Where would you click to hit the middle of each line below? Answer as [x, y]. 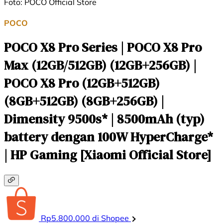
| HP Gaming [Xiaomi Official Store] [108, 155]
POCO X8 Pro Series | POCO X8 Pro [103, 48]
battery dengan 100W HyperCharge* [109, 137]
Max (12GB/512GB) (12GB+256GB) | [100, 65]
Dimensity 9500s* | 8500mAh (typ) [104, 119]
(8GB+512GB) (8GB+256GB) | [84, 101]
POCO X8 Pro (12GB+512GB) [82, 83]
